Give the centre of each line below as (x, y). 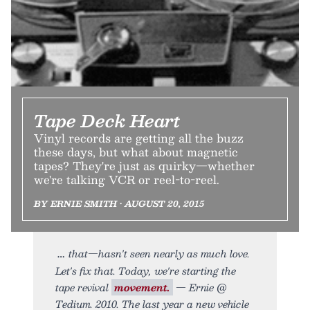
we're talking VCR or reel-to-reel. (127, 180)
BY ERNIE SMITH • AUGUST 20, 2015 (119, 204)
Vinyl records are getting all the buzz (139, 138)
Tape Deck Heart (107, 121)
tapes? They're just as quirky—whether (144, 166)
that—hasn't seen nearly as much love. (159, 254)
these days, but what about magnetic (136, 152)
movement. (142, 288)
